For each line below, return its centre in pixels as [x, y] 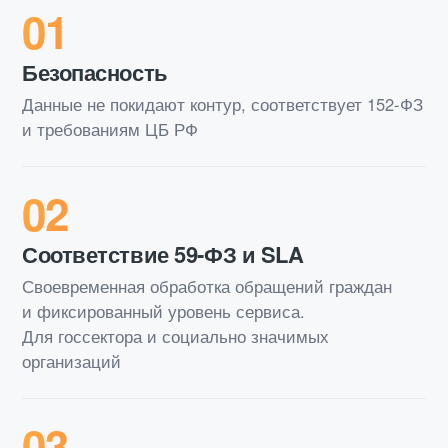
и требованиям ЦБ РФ [110, 128]
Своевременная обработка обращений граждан [207, 285]
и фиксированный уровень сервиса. [163, 310]
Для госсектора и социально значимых [175, 335]
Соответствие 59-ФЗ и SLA [163, 253]
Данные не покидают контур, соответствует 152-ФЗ [222, 103]
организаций [71, 360]
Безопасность [95, 71]
